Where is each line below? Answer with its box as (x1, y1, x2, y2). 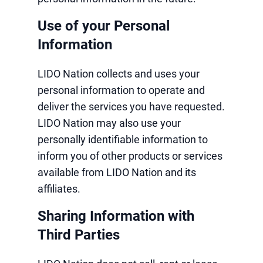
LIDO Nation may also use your (38, 117, 181, 129)
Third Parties (38, 227, 120, 243)
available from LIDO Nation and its (38, 166, 196, 178)
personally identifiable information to (38, 133, 208, 146)
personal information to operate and (38, 84, 205, 96)
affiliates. (38, 183, 80, 195)
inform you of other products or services (38, 150, 222, 162)
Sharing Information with (38, 208, 194, 224)
